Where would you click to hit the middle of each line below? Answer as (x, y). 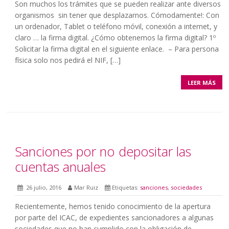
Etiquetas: (126, 188)
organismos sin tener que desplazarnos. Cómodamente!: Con (117, 15)
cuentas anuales (61, 167)
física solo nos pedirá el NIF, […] (68, 60)
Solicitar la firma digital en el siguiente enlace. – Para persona (117, 49)
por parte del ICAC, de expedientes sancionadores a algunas (114, 218)
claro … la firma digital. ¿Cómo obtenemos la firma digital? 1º (117, 38)
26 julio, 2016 (43, 188)
